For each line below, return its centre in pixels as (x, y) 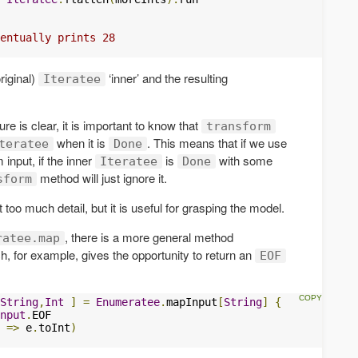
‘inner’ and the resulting (167, 78)
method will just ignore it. (102, 177)
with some (244, 160)
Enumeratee (128, 302)
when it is (81, 142)
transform (239, 126)
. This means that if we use (217, 142)
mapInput (192, 302)
